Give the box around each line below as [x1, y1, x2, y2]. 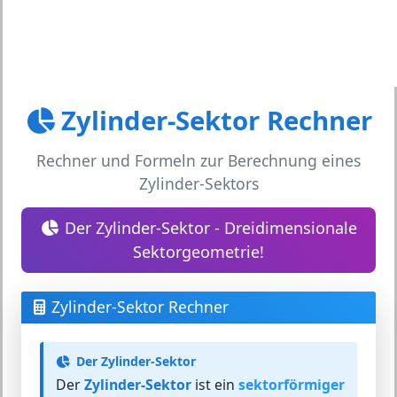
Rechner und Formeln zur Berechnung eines [36, 150, 361, 171]
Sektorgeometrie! [133, 241, 264, 262]
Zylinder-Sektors [138, 173, 259, 194]
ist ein [191, 375, 238, 394]
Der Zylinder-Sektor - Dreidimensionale [64, 217, 357, 238]
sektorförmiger [238, 375, 345, 394]
